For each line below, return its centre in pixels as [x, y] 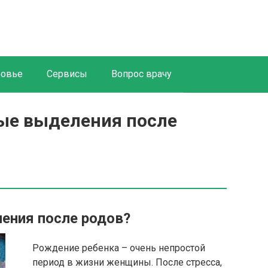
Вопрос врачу [141, 74]
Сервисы [67, 74]
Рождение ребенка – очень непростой [119, 248]
